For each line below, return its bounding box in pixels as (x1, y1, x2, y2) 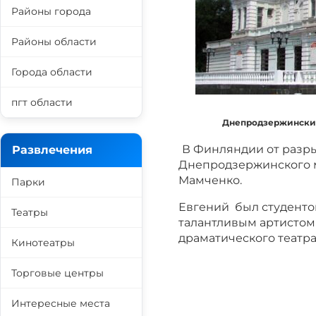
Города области (11, 66, 92, 78)
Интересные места (11, 297, 110, 310)
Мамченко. (178, 174, 242, 187)
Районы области (11, 35, 97, 48)
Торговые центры (11, 267, 104, 279)
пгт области (11, 96, 73, 109)
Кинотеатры (11, 236, 75, 249)
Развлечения (12, 143, 92, 157)
